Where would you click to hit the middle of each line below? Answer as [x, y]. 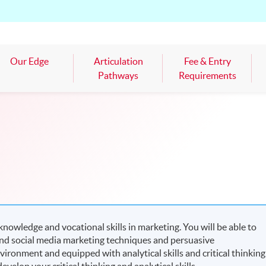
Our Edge [29, 61]
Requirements [207, 76]
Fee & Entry [207, 61]
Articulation [118, 61]
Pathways [118, 76]
